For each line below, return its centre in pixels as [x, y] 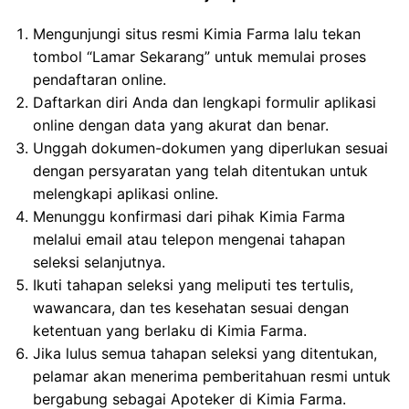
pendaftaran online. [100, 80]
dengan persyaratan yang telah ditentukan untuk [200, 171]
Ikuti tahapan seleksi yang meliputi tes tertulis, [193, 285]
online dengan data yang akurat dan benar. [181, 126]
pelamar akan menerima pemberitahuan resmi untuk [212, 377]
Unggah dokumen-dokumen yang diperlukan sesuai [210, 148]
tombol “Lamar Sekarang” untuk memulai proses [199, 57]
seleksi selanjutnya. [99, 262]
